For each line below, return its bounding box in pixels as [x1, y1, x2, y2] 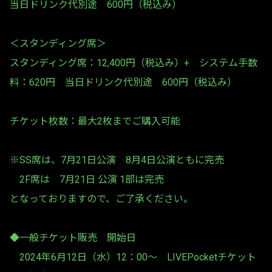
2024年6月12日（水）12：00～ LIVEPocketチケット [10, 251, 256, 263]
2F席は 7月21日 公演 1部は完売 [10, 174, 164, 185]
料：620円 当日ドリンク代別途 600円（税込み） [10, 76, 237, 88]
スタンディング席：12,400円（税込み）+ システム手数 [10, 57, 257, 69]
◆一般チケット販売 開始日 [10, 232, 136, 243]
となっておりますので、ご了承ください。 [10, 193, 193, 205]
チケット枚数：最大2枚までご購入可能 [10, 115, 180, 127]
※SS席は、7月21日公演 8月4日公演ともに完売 [10, 154, 224, 166]
